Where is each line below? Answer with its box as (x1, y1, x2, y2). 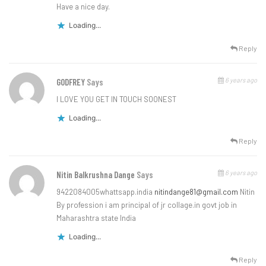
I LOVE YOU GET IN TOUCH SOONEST (56, 94, 176, 104)
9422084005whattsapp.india (56, 187, 154, 197)
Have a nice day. (56, 2, 110, 12)
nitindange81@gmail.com (154, 187, 238, 197)
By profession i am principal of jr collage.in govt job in (56, 200, 237, 210)
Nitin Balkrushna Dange (56, 169, 137, 180)
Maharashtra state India (56, 213, 136, 223)
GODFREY (56, 77, 87, 88)
